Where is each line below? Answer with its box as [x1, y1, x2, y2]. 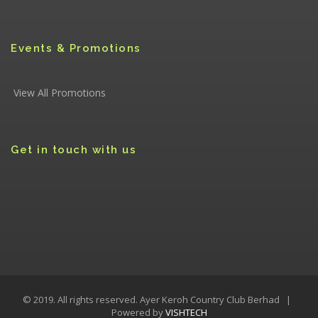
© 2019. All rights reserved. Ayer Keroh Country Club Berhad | [23, 292, 295, 306]
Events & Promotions [11, 41, 141, 55]
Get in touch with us [11, 143, 136, 156]
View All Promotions [13, 85, 106, 99]
